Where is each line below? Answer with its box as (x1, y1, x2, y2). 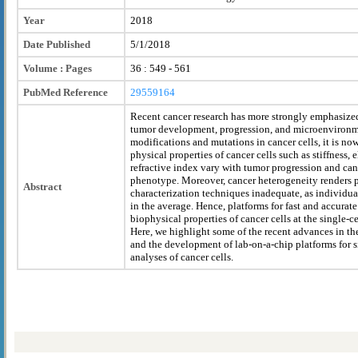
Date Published (23, 38, 90, 50)
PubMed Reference (23, 86, 108, 98)
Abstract (23, 180, 62, 193)
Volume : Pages (23, 62, 92, 74)
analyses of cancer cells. (130, 250, 233, 263)
